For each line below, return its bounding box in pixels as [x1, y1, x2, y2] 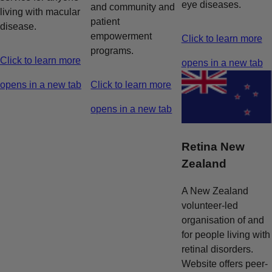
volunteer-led [181, 200, 238, 211]
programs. [90, 45, 134, 56]
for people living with [181, 229, 270, 240]
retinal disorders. [181, 243, 253, 254]
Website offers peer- [181, 258, 268, 269]
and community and [90, 1, 175, 12]
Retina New [181, 140, 245, 154]
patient [90, 16, 120, 27]
